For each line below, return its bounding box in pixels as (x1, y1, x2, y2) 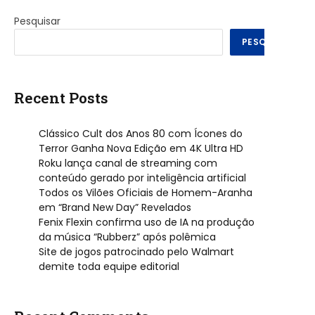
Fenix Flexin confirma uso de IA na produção (39, 215, 255, 230)
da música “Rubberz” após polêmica (39, 230, 216, 245)
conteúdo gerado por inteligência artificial (39, 171, 246, 186)
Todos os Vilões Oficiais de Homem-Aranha (39, 186, 252, 200)
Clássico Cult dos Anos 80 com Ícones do (39, 127, 243, 141)
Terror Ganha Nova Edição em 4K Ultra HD (39, 141, 243, 156)
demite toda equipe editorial (39, 259, 179, 274)
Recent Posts (14, 88, 108, 108)
